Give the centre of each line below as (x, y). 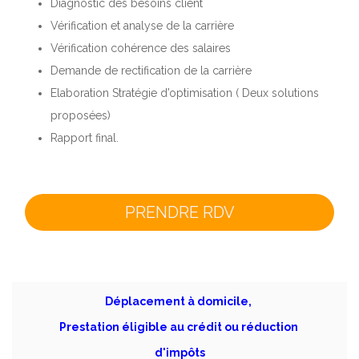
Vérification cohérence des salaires (141, 48)
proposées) (81, 115)
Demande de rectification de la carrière (151, 70)
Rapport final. (85, 137)
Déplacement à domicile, (179, 301)
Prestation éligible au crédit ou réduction (179, 327)
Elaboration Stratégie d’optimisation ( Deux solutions (185, 93)
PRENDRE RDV (179, 212)
